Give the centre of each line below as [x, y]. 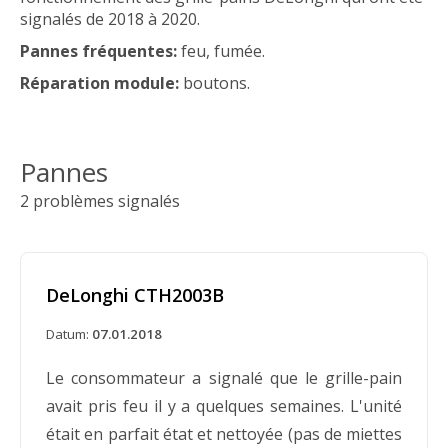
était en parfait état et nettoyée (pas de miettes [224, 433]
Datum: [69, 333]
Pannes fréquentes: [98, 50]
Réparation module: [99, 82]
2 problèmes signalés [100, 200]
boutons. [214, 82]
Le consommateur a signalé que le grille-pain [224, 377]
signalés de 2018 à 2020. [110, 18]
